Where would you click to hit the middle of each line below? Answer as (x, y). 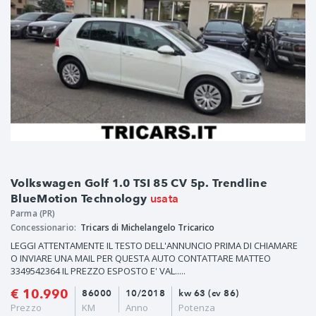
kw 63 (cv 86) (209, 294)
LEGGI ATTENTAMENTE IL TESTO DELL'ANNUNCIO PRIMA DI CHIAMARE (154, 246)
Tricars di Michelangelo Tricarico (148, 228)
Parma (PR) (33, 214)
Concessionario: (45, 228)
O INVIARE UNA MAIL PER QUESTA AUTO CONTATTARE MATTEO (141, 259)
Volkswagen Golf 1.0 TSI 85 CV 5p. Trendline (139, 183)
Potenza (197, 308)
